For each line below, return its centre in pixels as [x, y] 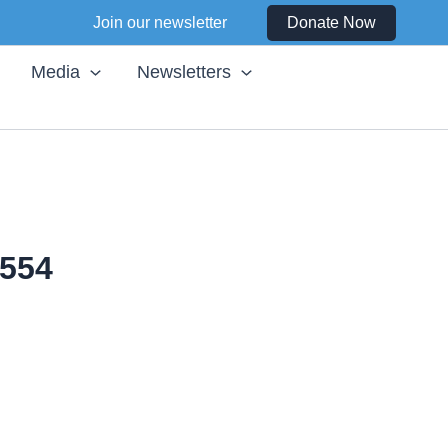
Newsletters [184, 72]
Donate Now [331, 22]
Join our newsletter [160, 22]
